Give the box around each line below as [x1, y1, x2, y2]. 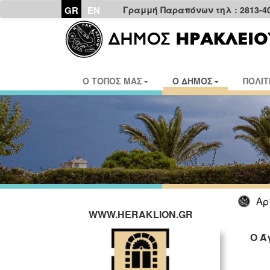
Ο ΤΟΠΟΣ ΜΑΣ [83, 75, 142, 87]
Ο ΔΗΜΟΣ [172, 75, 213, 87]
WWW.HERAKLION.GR [88, 207, 193, 221]
